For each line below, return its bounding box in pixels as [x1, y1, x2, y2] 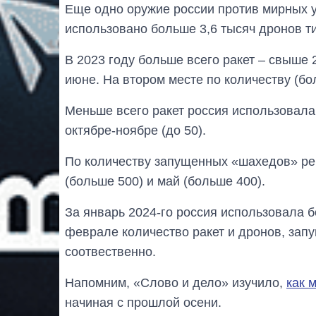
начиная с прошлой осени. [65, 295, 221, 310]
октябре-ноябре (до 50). [65, 123, 206, 138]
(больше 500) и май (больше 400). [65, 174, 265, 188]
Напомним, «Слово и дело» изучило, [65, 275, 286, 290]
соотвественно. [65, 244, 156, 259]
